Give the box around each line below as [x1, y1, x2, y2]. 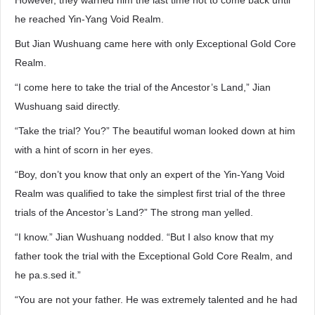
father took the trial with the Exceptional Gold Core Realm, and [15, 250, 292, 262]
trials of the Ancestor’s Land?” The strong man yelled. [15, 207, 253, 218]
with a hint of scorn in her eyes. [15, 144, 153, 155]
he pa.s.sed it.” [15, 269, 81, 281]
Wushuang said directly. [15, 101, 120, 112]
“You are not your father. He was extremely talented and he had [15, 294, 297, 305]
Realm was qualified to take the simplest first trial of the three [15, 188, 285, 199]
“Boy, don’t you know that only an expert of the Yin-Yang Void [15, 169, 285, 180]
